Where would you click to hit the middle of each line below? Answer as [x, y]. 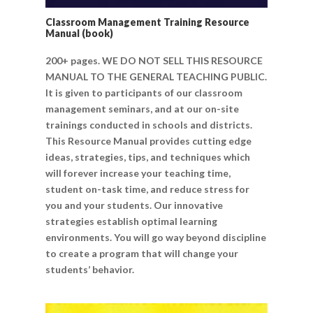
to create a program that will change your [141, 254]
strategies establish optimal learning [131, 221]
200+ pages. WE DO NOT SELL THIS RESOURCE [154, 61]
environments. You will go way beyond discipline [155, 238]
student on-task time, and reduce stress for [147, 189]
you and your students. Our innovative [134, 205]
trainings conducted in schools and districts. [148, 125]
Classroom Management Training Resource [147, 22]
